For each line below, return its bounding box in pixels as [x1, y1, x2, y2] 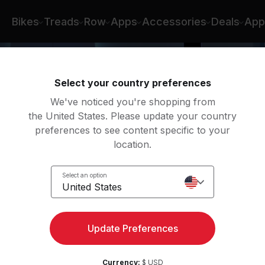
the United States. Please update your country [28, 110, 237, 122]
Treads [44, 15, 79, 28]
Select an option [62, 171, 107, 179]
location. [114, 138, 151, 150]
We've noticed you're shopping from [50, 96, 215, 108]
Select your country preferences [54, 77, 211, 89]
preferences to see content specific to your [35, 124, 230, 136]
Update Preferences [87, 222, 178, 234]
